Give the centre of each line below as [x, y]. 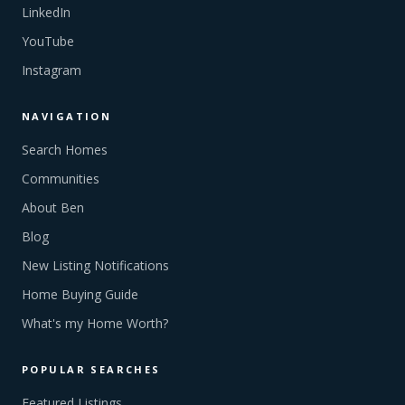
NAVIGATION [67, 116]
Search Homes [65, 150]
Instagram [52, 70]
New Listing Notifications [95, 265]
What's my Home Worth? [95, 323]
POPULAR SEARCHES [91, 369]
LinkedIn [46, 12]
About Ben [53, 207]
